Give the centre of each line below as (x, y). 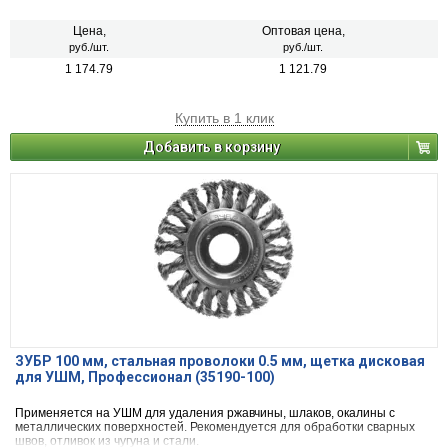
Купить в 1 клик (224, 118)
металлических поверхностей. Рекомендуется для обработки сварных (215, 427)
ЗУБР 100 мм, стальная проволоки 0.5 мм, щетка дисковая (220, 361)
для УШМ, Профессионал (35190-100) (145, 377)
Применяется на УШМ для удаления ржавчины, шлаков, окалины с (205, 413)
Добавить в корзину (211, 147)
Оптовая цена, (303, 31)
